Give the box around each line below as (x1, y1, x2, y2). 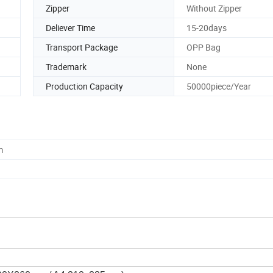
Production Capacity (46, 80, 123, 92)
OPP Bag (186, 41, 221, 53)
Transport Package (46, 41, 118, 53)
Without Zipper (186, 2, 242, 14)
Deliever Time (46, 21, 95, 34)
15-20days (186, 21, 227, 34)
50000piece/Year (186, 80, 251, 92)
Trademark (46, 60, 87, 73)
